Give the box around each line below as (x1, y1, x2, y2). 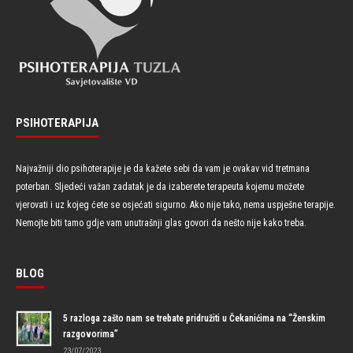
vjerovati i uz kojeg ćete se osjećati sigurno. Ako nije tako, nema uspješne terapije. (16, 199, 336, 210)
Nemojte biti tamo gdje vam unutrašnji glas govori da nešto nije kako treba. (16, 217, 307, 229)
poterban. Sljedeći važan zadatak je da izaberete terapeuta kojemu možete (16, 180, 304, 192)
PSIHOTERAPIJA (16, 115, 98, 130)
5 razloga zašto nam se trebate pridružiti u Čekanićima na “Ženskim (63, 312, 325, 324)
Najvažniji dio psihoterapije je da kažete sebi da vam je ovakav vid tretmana (16, 162, 310, 174)
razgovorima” (63, 328, 118, 340)
